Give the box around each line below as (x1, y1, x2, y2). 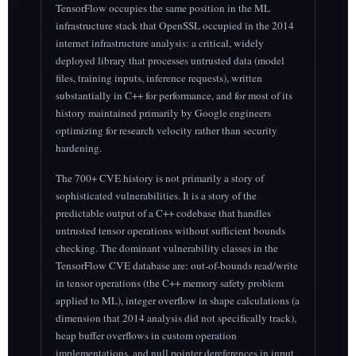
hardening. (55, 141, 102, 156)
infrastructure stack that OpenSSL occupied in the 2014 (55, 18, 294, 33)
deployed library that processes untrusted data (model (55, 53, 284, 68)
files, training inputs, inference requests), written (55, 71, 262, 86)
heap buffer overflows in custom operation (55, 328, 237, 343)
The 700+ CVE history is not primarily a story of (55, 171, 264, 186)
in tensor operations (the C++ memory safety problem (55, 276, 284, 291)
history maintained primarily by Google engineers (55, 106, 271, 121)
